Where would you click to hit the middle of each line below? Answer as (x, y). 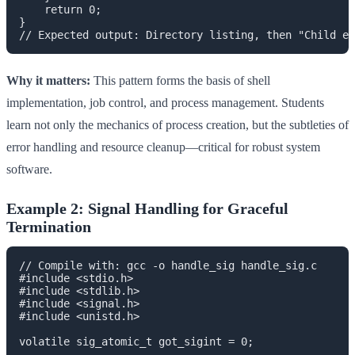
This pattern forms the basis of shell (180, 80)
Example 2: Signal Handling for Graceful (147, 208)
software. (29, 169)
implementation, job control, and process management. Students (165, 102)
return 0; (60, 9)
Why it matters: (48, 80)
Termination (49, 226)
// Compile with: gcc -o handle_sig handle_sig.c (168, 265)
